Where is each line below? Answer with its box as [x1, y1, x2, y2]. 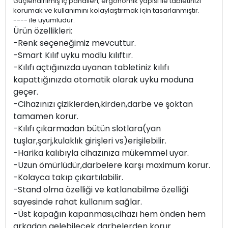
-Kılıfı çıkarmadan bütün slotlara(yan [13, 123, 161, 134]
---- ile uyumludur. [13, 15, 75, 25]
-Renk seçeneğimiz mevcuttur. [13, 37, 136, 49]
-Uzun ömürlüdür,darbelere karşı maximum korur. [13, 159, 210, 171]
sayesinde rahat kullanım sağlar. [13, 196, 142, 208]
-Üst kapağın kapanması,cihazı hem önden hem [13, 208, 206, 220]
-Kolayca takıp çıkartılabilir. [13, 172, 123, 183]
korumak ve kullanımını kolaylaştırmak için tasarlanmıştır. [13, 6, 199, 15]
